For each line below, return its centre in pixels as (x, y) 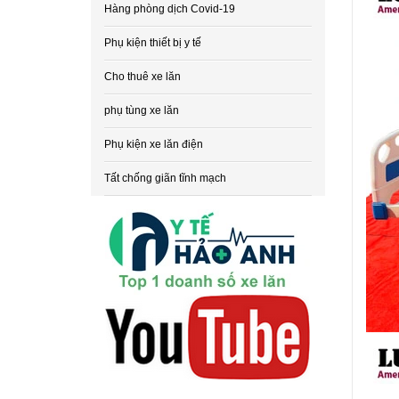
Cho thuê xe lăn (142, 77)
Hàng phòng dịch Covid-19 (170, 9)
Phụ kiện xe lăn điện (154, 144)
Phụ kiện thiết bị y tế (153, 43)
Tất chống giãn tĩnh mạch (165, 178)
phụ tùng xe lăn (142, 110)
